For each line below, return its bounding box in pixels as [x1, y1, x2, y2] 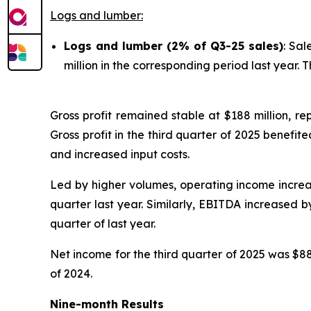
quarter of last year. [50, 216, 155, 230]
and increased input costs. [50, 146, 190, 161]
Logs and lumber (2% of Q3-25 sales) [64, 38, 283, 53]
